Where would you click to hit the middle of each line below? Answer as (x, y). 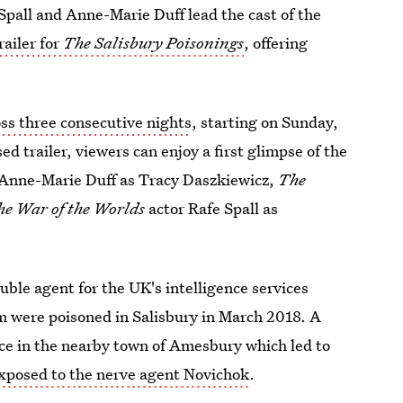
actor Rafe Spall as (212, 208)
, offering (276, 43)
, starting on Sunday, (265, 122)
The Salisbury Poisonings (154, 43)
